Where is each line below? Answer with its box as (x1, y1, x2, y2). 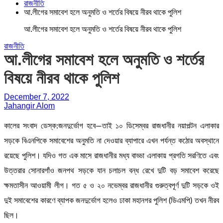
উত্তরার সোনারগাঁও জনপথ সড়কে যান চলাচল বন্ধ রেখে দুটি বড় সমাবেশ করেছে (4, 167, 219, 175)
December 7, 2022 (4, 93, 69, 101)
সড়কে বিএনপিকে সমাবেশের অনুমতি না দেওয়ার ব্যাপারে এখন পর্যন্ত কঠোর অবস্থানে (4, 137, 219, 145)
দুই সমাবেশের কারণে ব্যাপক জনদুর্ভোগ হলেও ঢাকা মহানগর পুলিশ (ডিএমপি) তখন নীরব (4, 197, 219, 205)
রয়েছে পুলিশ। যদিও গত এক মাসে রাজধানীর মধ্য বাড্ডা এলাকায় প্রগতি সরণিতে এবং (4, 152, 219, 160)
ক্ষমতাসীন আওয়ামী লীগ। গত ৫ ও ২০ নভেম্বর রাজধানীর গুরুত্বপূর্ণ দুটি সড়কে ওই (4, 182, 219, 190)
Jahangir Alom (4, 102, 55, 110)
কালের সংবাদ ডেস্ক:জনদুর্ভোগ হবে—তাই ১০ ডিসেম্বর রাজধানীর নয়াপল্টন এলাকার (4, 122, 219, 130)
